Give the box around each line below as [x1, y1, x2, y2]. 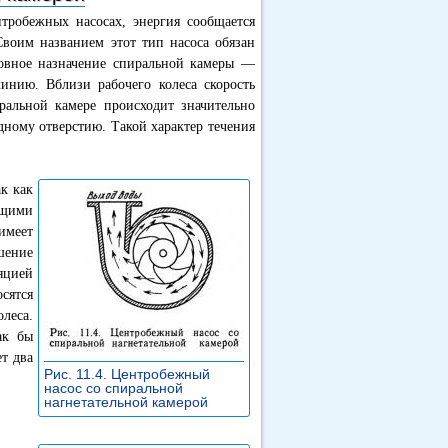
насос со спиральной [44, 380, 183, 396]
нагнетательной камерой [44, 394, 212, 410]
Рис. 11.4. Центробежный [44, 366, 210, 382]
